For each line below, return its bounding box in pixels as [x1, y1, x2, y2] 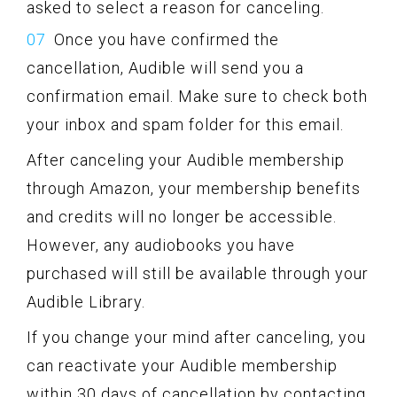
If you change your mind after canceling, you [27, 328, 366, 347]
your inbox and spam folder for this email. [27, 115, 344, 135]
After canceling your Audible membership [27, 151, 345, 170]
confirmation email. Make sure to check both [27, 87, 368, 106]
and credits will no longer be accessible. [27, 207, 337, 227]
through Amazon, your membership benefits [27, 179, 361, 198]
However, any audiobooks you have [27, 236, 295, 255]
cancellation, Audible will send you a [27, 58, 304, 78]
